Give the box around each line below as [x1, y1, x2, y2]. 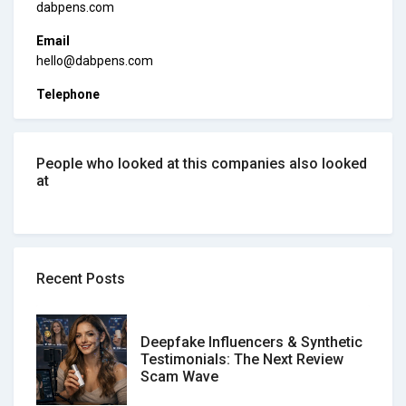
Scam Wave [140, 368, 218, 386]
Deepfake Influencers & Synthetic [140, 333, 362, 352]
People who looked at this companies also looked [36, 154, 367, 172]
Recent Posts [36, 269, 125, 287]
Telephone [36, 86, 100, 101]
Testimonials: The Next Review [140, 351, 343, 369]
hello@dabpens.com [36, 53, 153, 68]
